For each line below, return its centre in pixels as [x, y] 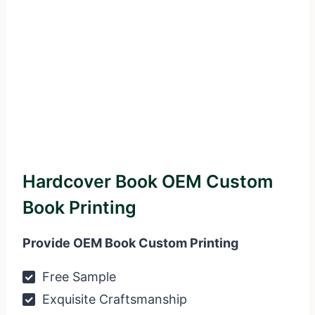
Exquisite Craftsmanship [112, 300]
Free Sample [77, 277]
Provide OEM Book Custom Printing [130, 243]
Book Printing [79, 208]
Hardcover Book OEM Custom [148, 182]
